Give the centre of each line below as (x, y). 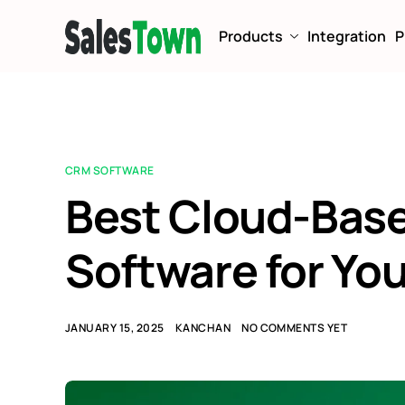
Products (251, 36)
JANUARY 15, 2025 (115, 328)
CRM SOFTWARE (110, 170)
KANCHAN (203, 328)
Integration (347, 36)
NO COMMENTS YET (295, 328)
